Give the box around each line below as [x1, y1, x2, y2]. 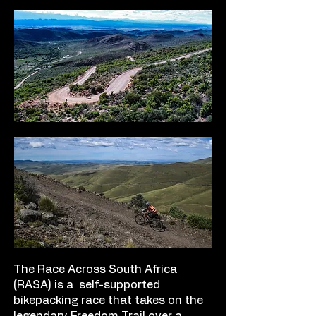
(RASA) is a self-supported [13, 279, 160, 291]
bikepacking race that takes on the [13, 295, 203, 307]
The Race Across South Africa [13, 264, 177, 276]
